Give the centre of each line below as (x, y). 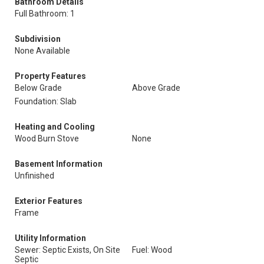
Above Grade (156, 88)
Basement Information (59, 164)
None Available (42, 51)
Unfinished (34, 176)
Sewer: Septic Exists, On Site (67, 250)
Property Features (50, 76)
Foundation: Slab (46, 101)
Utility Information (50, 238)
